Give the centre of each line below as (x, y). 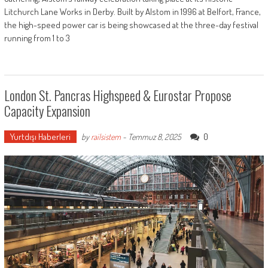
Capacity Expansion (47, 111)
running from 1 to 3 (37, 38)
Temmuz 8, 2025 (154, 137)
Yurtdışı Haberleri (40, 137)
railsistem (106, 137)
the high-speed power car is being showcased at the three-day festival (131, 25)
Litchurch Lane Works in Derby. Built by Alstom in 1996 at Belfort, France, (132, 12)
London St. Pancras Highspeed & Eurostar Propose (118, 95)
